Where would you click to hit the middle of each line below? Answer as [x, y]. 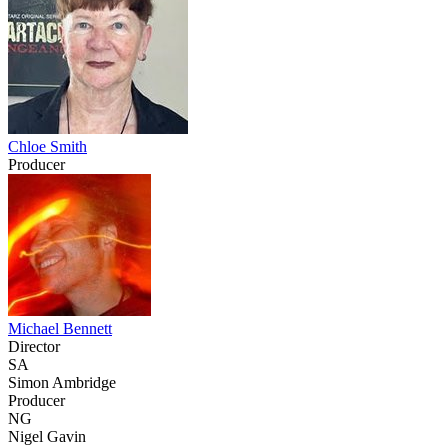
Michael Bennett [60, 328]
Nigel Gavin [47, 436]
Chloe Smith [47, 146]
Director [34, 346]
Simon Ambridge [62, 382]
